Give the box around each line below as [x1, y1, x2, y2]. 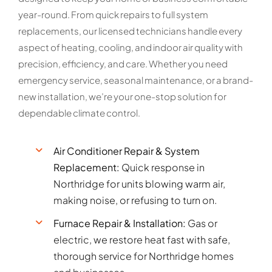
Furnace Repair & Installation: [53, 216, 186, 229]
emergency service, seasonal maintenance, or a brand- [18, 74, 253, 86]
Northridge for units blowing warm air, [53, 177, 226, 190]
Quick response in [120, 160, 205, 174]
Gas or [186, 216, 218, 229]
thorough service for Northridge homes [53, 249, 234, 262]
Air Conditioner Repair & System [53, 144, 200, 157]
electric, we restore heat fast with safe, [53, 233, 231, 246]
